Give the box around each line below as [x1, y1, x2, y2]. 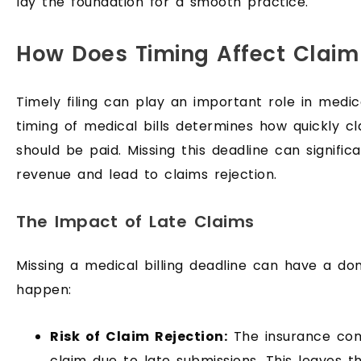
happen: [16, 280, 72, 299]
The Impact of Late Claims [16, 210, 255, 234]
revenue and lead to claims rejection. [16, 165, 283, 185]
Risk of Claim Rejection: [50, 326, 227, 346]
